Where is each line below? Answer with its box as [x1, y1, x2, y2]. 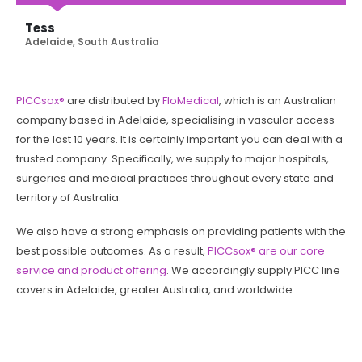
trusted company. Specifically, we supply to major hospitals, [16, 150, 329, 166]
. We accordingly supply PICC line [166, 263, 340, 279]
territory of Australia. [16, 189, 121, 205]
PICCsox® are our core [208, 243, 325, 259]
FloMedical [162, 92, 219, 108]
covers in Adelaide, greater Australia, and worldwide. [16, 282, 295, 298]
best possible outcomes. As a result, [16, 243, 208, 259]
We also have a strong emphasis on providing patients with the [16, 224, 346, 240]
